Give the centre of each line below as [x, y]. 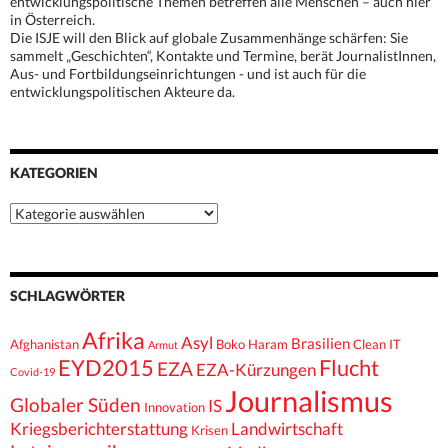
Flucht [349, 368]
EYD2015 [106, 368]
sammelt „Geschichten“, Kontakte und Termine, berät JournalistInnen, [223, 56]
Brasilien [320, 343]
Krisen [209, 430]
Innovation [174, 407]
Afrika [113, 340]
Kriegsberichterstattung [99, 429]
